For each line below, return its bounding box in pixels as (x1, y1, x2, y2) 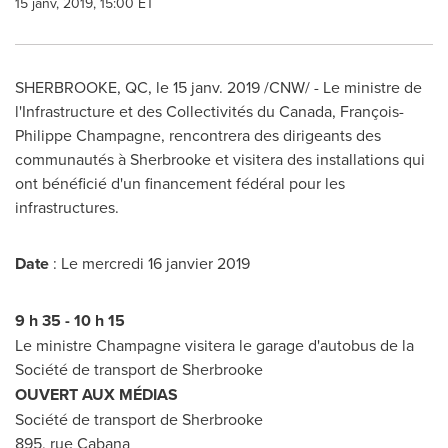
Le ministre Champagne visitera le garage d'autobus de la (15, 334, 414, 356)
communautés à (15, 148, 130, 170)
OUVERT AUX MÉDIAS (15, 383, 178, 406)
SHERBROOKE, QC (15, 76, 148, 98)
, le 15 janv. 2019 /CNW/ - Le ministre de (148, 76, 422, 98)
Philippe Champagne (15, 124, 161, 146)
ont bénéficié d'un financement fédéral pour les (15, 172, 345, 194)
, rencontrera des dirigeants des (161, 124, 381, 146)
